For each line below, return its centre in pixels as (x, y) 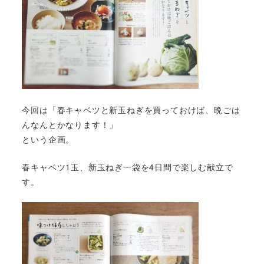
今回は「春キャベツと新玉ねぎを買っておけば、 (118, 109)
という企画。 (48, 139)
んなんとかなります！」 (70, 124)
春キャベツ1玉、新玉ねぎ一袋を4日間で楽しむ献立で (128, 167)
